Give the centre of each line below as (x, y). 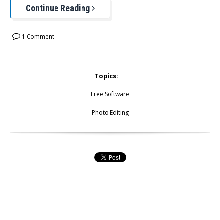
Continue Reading (59, 8)
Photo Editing (110, 112)
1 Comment (37, 36)
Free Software (110, 94)
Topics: (106, 75)
